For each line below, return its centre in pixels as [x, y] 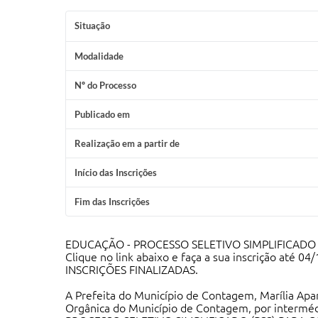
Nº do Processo [105, 85]
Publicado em [102, 114]
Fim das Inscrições [112, 202]
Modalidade [99, 56]
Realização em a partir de [127, 143]
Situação [92, 26]
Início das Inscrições [116, 172]
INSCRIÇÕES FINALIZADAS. [132, 270]
